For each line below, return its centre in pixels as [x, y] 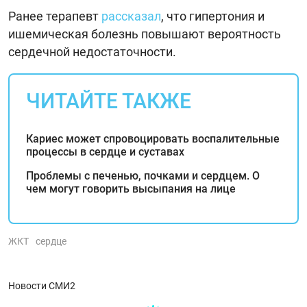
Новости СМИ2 [42, 285]
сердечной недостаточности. [92, 51]
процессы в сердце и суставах [105, 151]
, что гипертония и [213, 16]
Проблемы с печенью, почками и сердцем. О [143, 175]
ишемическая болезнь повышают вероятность [145, 34]
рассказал [131, 16]
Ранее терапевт [55, 16]
